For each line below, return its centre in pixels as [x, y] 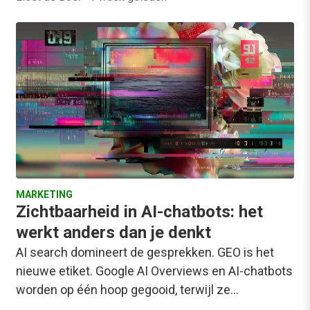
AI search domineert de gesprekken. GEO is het [145, 253]
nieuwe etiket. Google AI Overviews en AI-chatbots [154, 271]
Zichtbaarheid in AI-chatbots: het [139, 212]
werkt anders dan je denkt [113, 233]
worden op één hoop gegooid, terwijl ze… [127, 290]
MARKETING [44, 195]
